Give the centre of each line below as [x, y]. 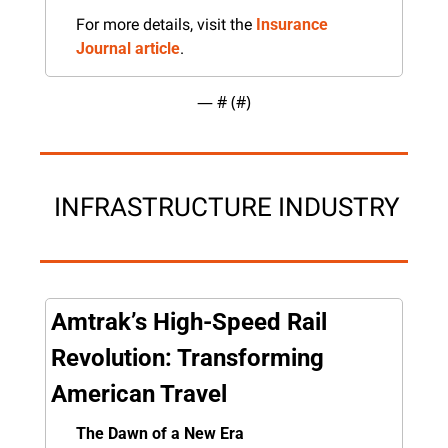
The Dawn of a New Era [160, 433]
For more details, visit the [166, 24]
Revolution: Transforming [187, 357]
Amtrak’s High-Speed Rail [189, 321]
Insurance [292, 24]
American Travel [139, 393]
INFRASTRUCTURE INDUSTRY [227, 206]
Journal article [128, 48]
